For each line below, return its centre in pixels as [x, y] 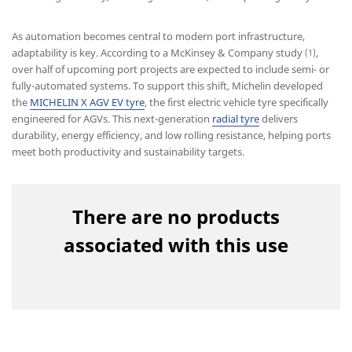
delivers [279, 118]
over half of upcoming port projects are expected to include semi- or [170, 69]
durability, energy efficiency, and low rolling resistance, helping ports [171, 135]
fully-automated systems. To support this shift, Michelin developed [167, 85]
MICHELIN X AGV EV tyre [87, 102]
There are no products [176, 216]
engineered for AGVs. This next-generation [112, 118]
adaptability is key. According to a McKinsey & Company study [158, 52]
